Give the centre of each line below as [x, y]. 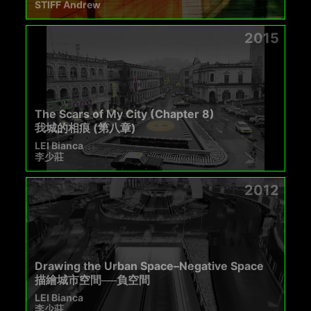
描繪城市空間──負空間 [93, 280]
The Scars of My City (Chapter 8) [125, 114]
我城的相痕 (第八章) [86, 128]
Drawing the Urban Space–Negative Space [150, 266]
